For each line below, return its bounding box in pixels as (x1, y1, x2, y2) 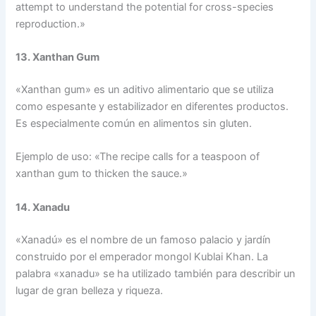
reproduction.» (16, 17, 86, 30)
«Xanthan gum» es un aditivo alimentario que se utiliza (16, 83, 274, 97)
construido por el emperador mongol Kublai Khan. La (16, 250, 269, 263)
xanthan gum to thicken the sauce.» (16, 167, 188, 181)
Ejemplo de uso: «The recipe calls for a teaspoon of (16, 150, 260, 164)
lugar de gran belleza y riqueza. (16, 284, 164, 297)
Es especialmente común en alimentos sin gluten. (16, 117, 253, 130)
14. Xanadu (16, 200, 71, 214)
